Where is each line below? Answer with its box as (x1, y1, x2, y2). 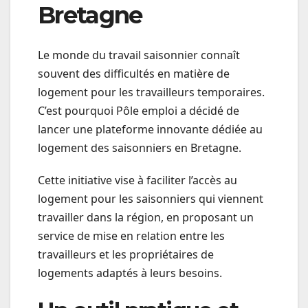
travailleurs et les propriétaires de (38, 246, 214, 262)
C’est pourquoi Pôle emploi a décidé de (38, 102, 239, 118)
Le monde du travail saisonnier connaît (38, 47, 240, 63)
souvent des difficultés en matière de (38, 65, 230, 81)
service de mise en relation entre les (38, 228, 225, 243)
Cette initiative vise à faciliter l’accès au (38, 172, 237, 188)
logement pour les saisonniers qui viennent (38, 190, 263, 206)
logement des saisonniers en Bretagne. (38, 140, 241, 155)
